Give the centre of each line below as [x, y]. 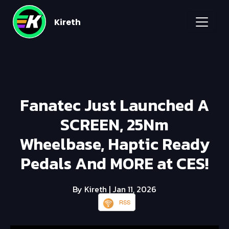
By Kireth [91, 189]
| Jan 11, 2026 [133, 189]
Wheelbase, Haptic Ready [114, 144]
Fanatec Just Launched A [114, 106]
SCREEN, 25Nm [114, 125]
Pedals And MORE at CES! [114, 164]
